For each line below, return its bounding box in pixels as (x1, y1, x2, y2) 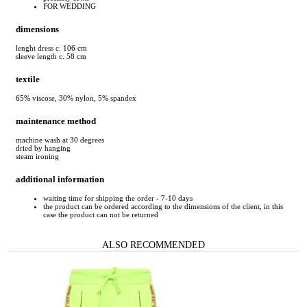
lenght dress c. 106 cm (16, 43, 87, 52)
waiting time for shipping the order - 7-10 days (43, 194, 193, 203)
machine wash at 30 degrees (16, 136, 104, 145)
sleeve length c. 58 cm (16, 51, 86, 60)
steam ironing (16, 152, 59, 161)
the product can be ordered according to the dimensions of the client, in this (43, 202, 283, 211)
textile (16, 73, 40, 84)
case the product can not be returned (43, 210, 158, 219)
